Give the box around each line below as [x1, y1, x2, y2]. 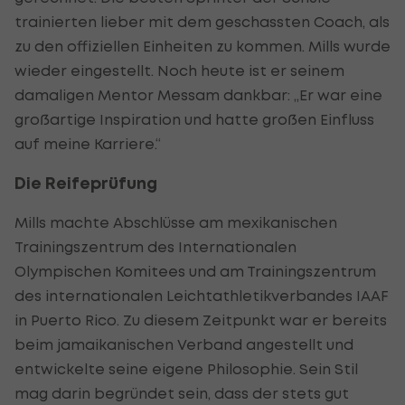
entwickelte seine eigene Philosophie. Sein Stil [14, 359, 358, 378]
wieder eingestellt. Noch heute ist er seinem [14, 61, 344, 80]
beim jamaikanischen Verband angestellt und [14, 334, 353, 353]
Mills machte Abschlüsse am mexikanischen [14, 212, 337, 231]
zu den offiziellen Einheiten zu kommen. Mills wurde [14, 36, 391, 55]
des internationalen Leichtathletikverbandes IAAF [14, 286, 389, 305]
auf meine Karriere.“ [14, 134, 161, 153]
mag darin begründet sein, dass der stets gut [14, 383, 349, 402]
